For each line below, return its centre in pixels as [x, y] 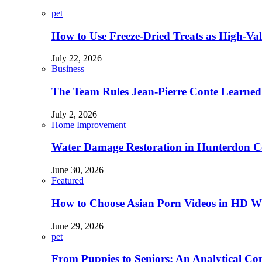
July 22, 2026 [77, 58]
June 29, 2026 [77, 226]
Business [68, 69]
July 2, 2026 [74, 114]
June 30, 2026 [77, 170]
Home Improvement [89, 125]
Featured [68, 181]
